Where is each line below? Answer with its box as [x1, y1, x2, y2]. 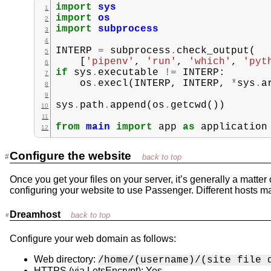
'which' [189, 56, 232, 67]
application [201, 121, 268, 132]
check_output [177, 45, 250, 56]
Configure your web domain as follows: [10, 233, 176, 244]
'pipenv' [86, 56, 135, 67]
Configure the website [10, 149, 134, 162]
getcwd [171, 99, 207, 111]
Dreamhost [10, 209, 63, 220]
